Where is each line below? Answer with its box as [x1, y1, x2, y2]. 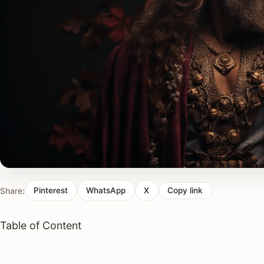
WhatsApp [86, 185, 126, 195]
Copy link [167, 186, 203, 196]
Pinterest [34, 185, 68, 195]
